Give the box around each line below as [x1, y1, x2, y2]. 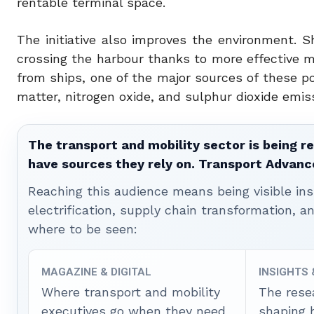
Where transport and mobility [41, 285, 220, 300]
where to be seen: [28, 221, 137, 237]
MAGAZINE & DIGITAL [41, 266, 151, 279]
